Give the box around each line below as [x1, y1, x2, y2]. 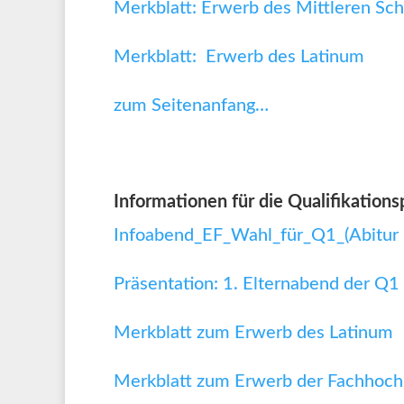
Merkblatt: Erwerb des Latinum [114, 47, 364, 66]
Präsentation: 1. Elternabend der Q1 [114, 274, 399, 293]
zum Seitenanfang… [114, 96, 269, 115]
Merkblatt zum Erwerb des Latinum [114, 323, 393, 342]
